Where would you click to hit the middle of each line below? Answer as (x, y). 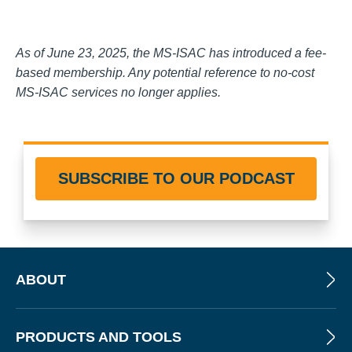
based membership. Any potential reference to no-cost (165, 73)
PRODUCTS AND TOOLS (99, 337)
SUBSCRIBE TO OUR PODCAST (176, 179)
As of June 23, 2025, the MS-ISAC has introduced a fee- (171, 53)
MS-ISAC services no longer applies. (118, 93)
